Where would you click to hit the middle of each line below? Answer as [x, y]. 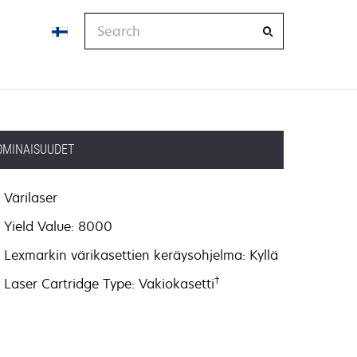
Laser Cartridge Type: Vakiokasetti [110, 284]
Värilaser [31, 198]
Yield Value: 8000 [59, 226]
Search [106, 22]
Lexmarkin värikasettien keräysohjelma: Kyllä [141, 255]
